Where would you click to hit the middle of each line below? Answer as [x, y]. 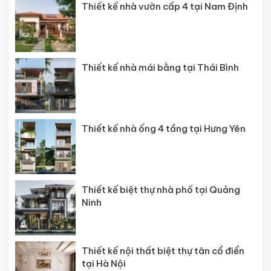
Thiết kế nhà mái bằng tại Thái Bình [160, 68]
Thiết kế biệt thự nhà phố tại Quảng [161, 189]
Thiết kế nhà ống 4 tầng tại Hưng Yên [164, 128]
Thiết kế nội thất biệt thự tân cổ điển [163, 250]
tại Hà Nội [104, 263]
